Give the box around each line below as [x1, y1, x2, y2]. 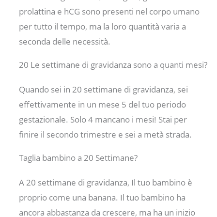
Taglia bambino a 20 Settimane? [19, 152, 138, 164]
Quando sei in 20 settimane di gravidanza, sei [19, 84, 188, 95]
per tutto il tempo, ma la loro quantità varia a [19, 21, 186, 32]
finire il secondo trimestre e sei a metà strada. [19, 129, 192, 140]
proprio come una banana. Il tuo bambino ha [19, 192, 186, 203]
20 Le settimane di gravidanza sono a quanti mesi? [19, 59, 208, 71]
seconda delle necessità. [19, 36, 111, 47]
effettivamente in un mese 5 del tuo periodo [19, 99, 186, 110]
